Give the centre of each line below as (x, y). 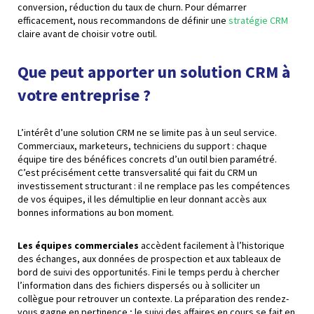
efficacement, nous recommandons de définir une (123, 20)
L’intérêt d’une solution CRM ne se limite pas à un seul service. (147, 132)
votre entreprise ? (84, 95)
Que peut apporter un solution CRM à (154, 71)
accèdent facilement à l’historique (212, 245)
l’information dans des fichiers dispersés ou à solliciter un (139, 285)
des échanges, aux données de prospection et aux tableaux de (149, 258)
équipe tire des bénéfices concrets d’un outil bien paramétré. (147, 159)
